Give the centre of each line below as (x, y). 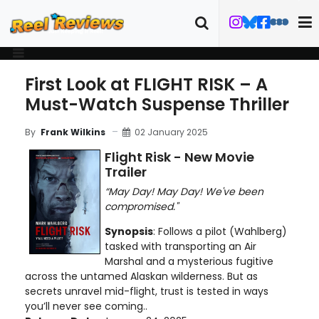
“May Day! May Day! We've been (184, 192)
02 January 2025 (171, 132)
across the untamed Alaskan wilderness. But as (141, 276)
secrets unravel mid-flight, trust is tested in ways (147, 291)
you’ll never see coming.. (86, 306)
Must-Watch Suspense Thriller (157, 104)
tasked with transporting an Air (181, 246)
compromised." (141, 206)
